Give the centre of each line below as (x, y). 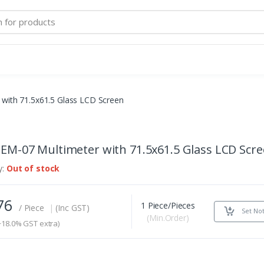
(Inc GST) (73, 207)
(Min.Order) (168, 217)
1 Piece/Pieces (168, 205)
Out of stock (33, 168)
